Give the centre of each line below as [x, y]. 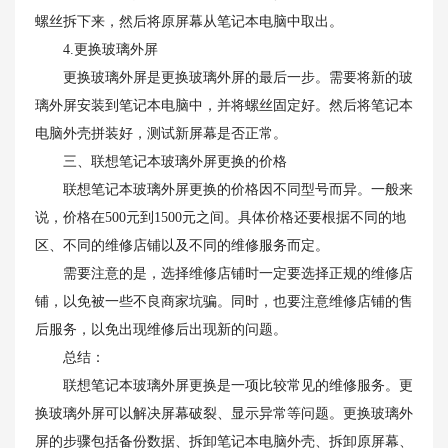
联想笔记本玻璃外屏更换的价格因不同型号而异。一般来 [224, 189]
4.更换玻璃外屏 [96, 49]
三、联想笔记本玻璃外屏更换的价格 [161, 161]
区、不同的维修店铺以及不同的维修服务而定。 [182, 245]
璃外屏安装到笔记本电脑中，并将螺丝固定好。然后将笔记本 [224, 105]
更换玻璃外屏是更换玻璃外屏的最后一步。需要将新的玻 [224, 77]
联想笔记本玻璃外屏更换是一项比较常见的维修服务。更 [224, 385]
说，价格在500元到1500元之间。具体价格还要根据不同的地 [220, 217]
